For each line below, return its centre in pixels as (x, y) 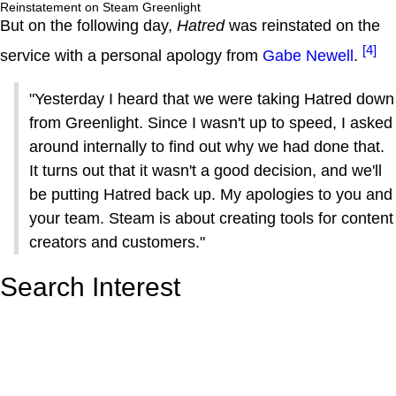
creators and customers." (117, 243)
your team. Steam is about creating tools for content (211, 219)
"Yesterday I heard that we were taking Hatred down (212, 99)
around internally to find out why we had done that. (207, 147)
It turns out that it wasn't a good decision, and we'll (206, 171)
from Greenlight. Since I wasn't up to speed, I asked (211, 123)
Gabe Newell (308, 56)
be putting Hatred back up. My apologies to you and (211, 195)
